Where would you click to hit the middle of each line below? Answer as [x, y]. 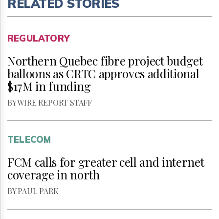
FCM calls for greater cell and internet [106, 162]
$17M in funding [49, 86]
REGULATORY [38, 38]
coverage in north [54, 175]
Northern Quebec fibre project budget [105, 61]
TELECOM [29, 140]
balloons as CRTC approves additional [103, 73]
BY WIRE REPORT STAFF [50, 102]
